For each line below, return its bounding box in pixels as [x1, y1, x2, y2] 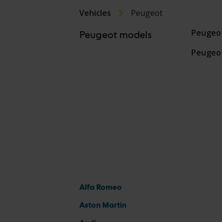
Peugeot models [79, 29, 152, 41]
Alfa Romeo [79, 182, 122, 192]
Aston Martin [79, 200, 126, 210]
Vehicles [79, 7, 111, 18]
